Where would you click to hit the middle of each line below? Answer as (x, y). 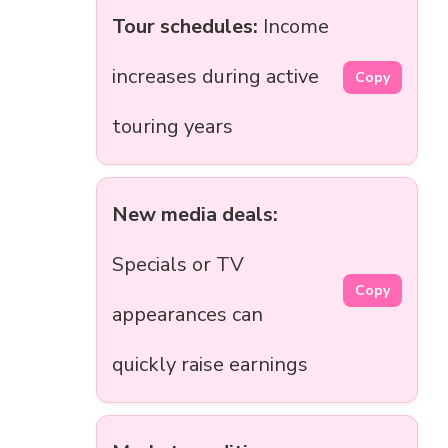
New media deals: (195, 215)
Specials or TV (178, 265)
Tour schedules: (185, 27)
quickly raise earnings (210, 365)
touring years (172, 127)
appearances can (187, 315)
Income (293, 27)
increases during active (215, 77)
